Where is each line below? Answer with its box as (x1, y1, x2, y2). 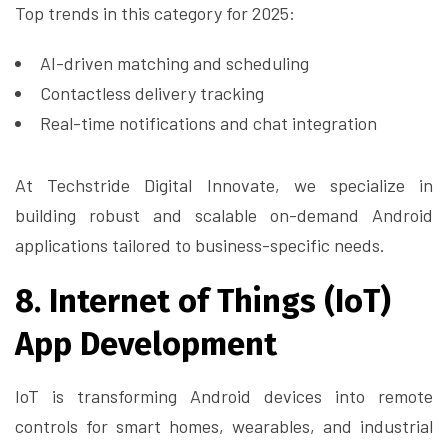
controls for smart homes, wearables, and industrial (15, 415, 433, 438)
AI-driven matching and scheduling (40, 52, 309, 75)
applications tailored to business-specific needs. (15, 234, 385, 257)
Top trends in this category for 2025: (15, 2, 295, 25)
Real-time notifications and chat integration (40, 112, 377, 135)
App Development (15, 325, 277, 364)
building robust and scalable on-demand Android (15, 204, 433, 227)
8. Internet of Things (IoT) (15, 282, 391, 321)
